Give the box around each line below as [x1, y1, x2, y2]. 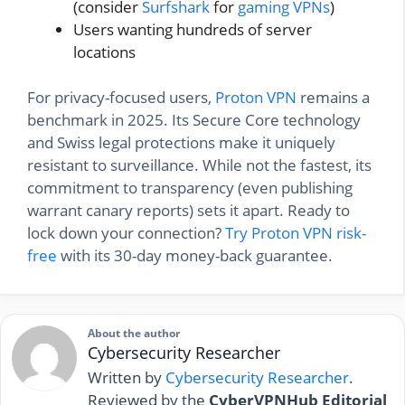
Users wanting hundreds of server [73, 18, 312, 40]
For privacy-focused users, [27, 87, 215, 108]
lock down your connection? [27, 222, 225, 244]
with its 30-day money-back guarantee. [57, 245, 333, 267]
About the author [88, 325, 180, 342]
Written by [88, 366, 165, 388]
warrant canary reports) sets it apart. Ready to [27, 200, 350, 221]
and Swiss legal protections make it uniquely [27, 132, 335, 154]
